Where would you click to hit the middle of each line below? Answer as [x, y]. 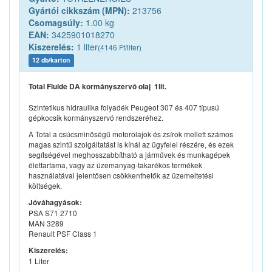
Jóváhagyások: [55, 203]
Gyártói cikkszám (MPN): [79, 11]
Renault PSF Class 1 [63, 234]
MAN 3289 [46, 223]
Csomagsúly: [56, 23]
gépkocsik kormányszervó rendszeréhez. [96, 118]
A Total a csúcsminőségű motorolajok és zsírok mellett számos [131, 134]
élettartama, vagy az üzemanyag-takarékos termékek [115, 165]
